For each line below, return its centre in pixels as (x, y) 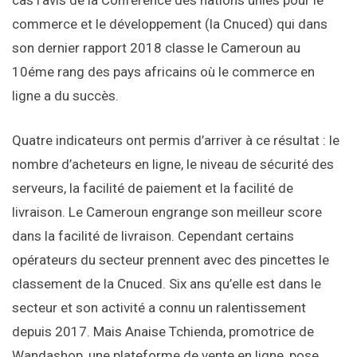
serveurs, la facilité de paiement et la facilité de (153, 188)
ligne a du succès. (65, 96)
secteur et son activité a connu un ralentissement (159, 308)
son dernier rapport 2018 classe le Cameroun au (156, 48)
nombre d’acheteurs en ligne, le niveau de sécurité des (173, 165)
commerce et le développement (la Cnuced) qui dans (170, 24)
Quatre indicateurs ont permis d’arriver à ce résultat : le (176, 141)
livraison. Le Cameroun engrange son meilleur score (167, 212)
